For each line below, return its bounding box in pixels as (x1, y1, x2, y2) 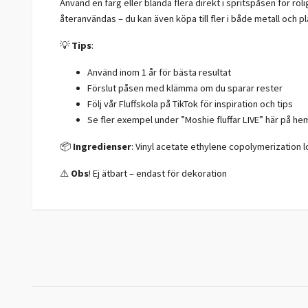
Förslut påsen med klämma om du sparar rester (87, 82, 283, 95)
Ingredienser (73, 140, 131, 153)
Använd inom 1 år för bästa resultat (87, 66, 231, 79)
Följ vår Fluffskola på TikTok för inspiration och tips (87, 98, 293, 111)
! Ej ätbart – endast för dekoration (89, 167, 227, 180)
